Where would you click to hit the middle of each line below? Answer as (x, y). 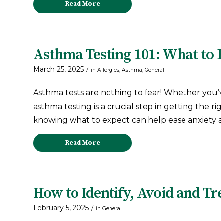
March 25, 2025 (58, 69)
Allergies (108, 70)
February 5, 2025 (61, 208)
